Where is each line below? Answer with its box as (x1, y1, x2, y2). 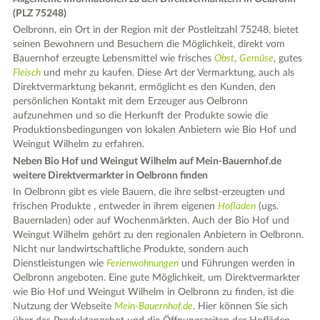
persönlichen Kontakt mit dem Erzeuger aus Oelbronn (13, 96, 249, 107)
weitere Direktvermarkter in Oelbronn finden (13, 170, 209, 181)
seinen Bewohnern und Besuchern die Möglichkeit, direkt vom (13, 39, 286, 50)
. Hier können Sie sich (193, 301, 289, 312)
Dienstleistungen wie (13, 259, 107, 269)
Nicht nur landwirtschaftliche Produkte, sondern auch (13, 244, 249, 255)
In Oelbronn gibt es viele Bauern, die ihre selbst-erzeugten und (13, 187, 286, 198)
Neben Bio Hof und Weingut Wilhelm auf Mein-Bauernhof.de (13, 156, 282, 166)
